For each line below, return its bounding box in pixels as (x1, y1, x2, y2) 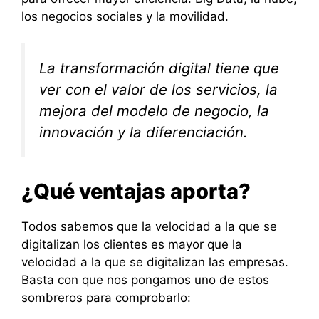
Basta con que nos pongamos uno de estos (21, 272, 269, 287)
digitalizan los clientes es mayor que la (21, 236, 242, 251)
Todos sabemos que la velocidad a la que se (21, 219, 277, 234)
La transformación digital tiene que (39, 59, 279, 78)
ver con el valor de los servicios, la (39, 80, 278, 99)
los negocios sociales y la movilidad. (21, 9, 229, 23)
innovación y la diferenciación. (39, 123, 248, 142)
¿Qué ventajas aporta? (21, 178, 251, 204)
